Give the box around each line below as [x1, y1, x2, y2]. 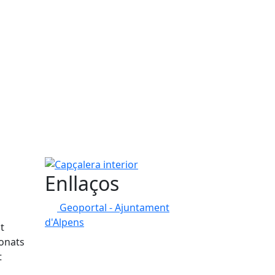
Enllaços [45, 169, 119, 196]
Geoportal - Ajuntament [60, 200, 169, 214]
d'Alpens [45, 215, 84, 229]
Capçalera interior [44, 156, 128, 169]
